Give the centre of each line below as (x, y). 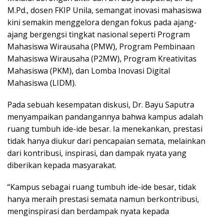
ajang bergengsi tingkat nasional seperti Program (99, 35)
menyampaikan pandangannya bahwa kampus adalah (105, 117)
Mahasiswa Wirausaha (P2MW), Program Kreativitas (102, 59)
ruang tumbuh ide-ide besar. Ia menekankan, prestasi (105, 129)
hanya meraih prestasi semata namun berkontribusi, (103, 199)
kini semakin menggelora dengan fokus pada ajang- (102, 23)
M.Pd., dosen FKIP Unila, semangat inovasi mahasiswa (104, 10)
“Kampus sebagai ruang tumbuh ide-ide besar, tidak (102, 187)
